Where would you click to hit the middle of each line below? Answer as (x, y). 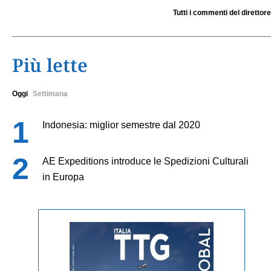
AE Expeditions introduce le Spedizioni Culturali (145, 161)
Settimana (50, 93)
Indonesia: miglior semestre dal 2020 (121, 125)
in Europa (63, 177)
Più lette (50, 65)
